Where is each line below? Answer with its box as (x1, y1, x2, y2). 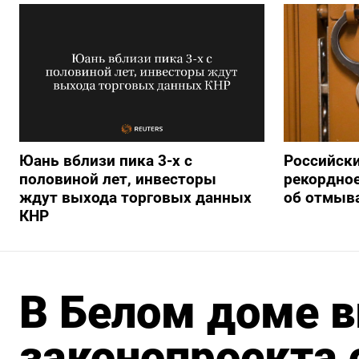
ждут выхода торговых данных (19, 188, 252, 207)
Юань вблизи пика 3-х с (19, 151, 192, 170)
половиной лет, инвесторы (19, 169, 216, 188)
